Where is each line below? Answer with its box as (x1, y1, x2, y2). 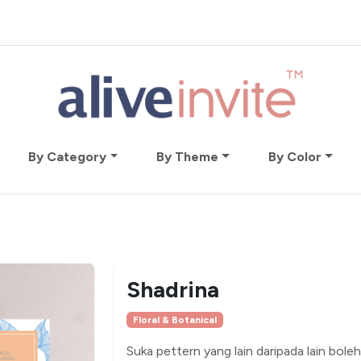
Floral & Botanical (132, 314, 217, 326)
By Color (268, 149, 322, 164)
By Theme (156, 149, 219, 164)
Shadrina (127, 276, 219, 303)
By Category (28, 149, 107, 164)
